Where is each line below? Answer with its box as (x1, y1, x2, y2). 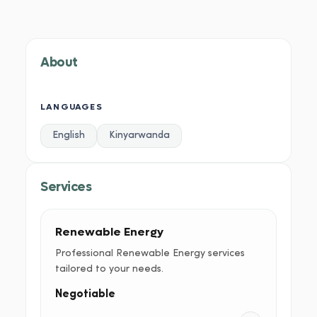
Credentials (205, 8, 255, 16)
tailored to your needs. (55, 264, 163, 275)
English (52, 130, 85, 141)
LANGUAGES (40, 101, 103, 113)
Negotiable (55, 289, 115, 300)
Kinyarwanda (109, 130, 170, 141)
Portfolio (151, 8, 187, 16)
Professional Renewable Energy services (55, 248, 245, 259)
